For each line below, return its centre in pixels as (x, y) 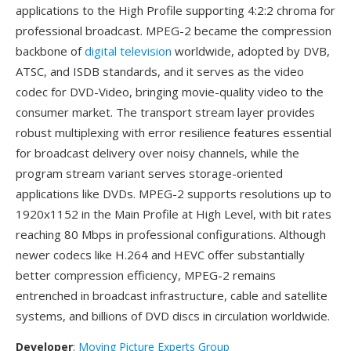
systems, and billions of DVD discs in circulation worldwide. (173, 316)
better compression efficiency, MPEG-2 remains (146, 275)
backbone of (50, 51)
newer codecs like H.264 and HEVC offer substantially (160, 255)
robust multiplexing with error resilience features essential (174, 132)
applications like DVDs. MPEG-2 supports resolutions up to (174, 194)
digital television (128, 51)
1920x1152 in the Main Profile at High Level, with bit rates (174, 214)
